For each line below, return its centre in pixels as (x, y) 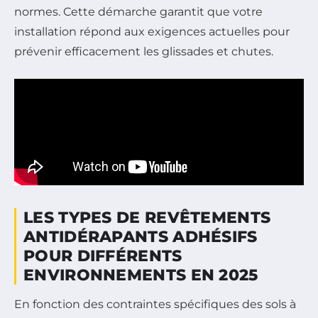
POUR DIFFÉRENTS (103, 256)
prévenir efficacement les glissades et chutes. (144, 52)
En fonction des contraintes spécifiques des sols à (155, 305)
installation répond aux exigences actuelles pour (152, 32)
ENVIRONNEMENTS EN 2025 (141, 275)
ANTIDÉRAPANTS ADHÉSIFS (141, 237)
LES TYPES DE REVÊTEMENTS (147, 218)
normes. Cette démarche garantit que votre (138, 12)
